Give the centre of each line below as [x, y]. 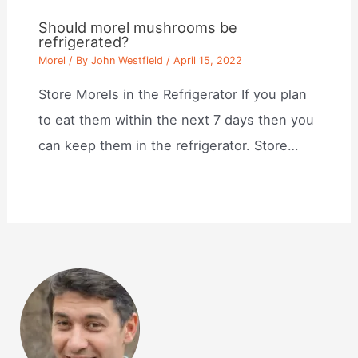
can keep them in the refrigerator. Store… [169, 145]
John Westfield [127, 61]
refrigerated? [84, 41]
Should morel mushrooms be [138, 27]
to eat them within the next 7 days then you [177, 119]
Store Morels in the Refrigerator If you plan [173, 94]
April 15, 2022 [208, 61]
